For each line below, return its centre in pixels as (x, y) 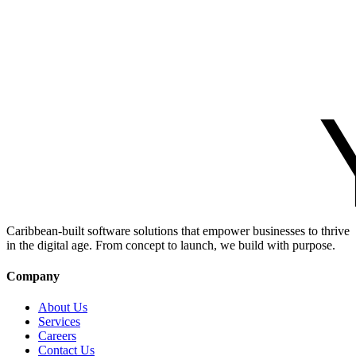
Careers (57, 336)
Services (59, 322)
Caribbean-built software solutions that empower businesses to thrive (178, 230)
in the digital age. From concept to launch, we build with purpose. (171, 245)
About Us (63, 308)
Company (33, 277)
